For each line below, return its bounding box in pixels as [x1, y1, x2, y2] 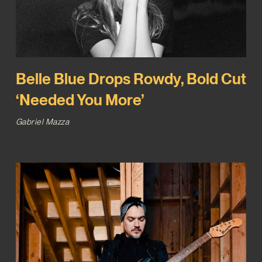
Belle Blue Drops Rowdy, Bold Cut [15, 69, 246, 88]
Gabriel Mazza [15, 116, 70, 126]
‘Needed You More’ [15, 90, 144, 109]
